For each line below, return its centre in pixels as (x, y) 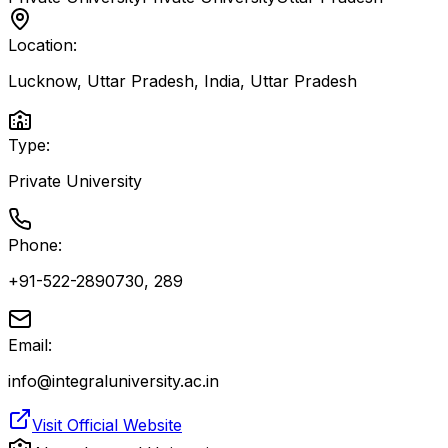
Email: (30, 345)
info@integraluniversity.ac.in (113, 381)
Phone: (35, 245)
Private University (75, 181)
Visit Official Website (107, 425)
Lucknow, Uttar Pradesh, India (124, 81)
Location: (42, 45)
